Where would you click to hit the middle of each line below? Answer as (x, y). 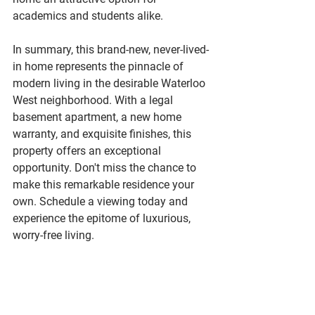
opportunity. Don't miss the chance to (106, 168)
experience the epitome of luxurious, (103, 218)
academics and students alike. (88, 16)
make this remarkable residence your (105, 185)
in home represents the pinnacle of (99, 66)
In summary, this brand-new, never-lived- (111, 50)
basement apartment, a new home (98, 117)
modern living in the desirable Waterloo (110, 83)
